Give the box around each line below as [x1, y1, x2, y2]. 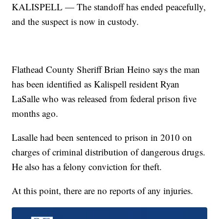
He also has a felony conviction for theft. [12, 160, 162, 173]
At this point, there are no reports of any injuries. [12, 184, 194, 197]
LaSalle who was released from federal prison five [12, 92, 197, 105]
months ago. [12, 107, 59, 119]
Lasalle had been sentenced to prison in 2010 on [12, 131, 193, 143]
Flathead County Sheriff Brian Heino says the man [12, 63, 200, 75]
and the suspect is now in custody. [12, 15, 139, 27]
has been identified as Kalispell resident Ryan [12, 77, 180, 90]
